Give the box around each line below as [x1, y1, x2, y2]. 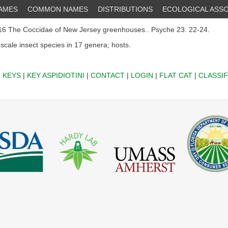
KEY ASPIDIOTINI [26, 71, 84, 79]
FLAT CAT [159, 71, 192, 79]
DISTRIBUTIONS [98, 5, 153, 13]
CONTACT [90, 71, 125, 79]
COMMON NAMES [27, 5, 88, 13]
